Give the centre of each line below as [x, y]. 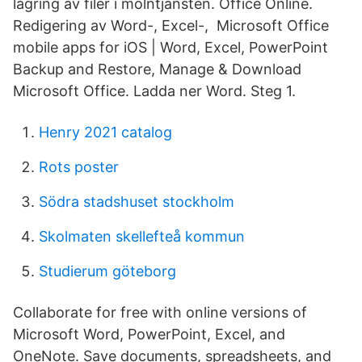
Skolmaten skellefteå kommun [142, 236]
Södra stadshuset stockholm [137, 202]
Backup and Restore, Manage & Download [157, 69]
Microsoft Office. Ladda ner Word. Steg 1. [154, 91]
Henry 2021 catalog [105, 132]
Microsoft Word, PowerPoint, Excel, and [149, 334]
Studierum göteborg [107, 271]
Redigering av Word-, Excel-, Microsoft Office [171, 25]
